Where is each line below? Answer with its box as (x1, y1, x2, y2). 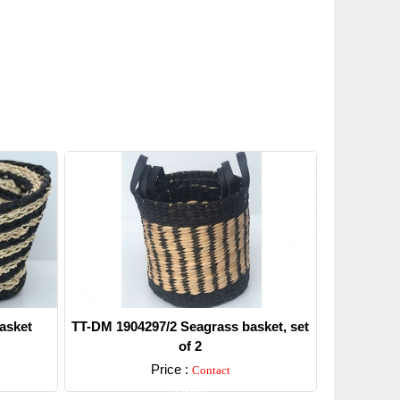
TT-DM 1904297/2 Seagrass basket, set (71, 319, 309, 334)
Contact (191, 363, 230, 377)
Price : (150, 362, 192, 377)
